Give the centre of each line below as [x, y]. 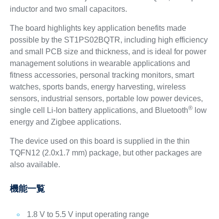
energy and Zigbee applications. [65, 122]
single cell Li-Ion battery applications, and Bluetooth [99, 110]
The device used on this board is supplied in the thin [99, 141]
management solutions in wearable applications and [100, 64]
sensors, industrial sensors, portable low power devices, [106, 99]
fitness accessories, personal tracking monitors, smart [102, 75]
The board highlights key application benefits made [98, 28]
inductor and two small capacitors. [68, 9]
